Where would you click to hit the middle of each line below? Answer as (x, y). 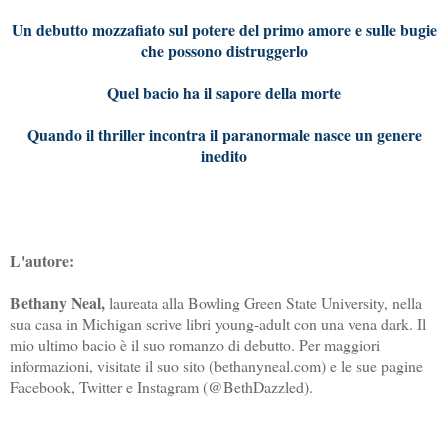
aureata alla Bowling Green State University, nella (267, 302)
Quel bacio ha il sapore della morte (224, 92)
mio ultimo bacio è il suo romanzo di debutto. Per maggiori (195, 344)
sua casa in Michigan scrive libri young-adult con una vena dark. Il (218, 323)
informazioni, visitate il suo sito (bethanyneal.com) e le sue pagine (216, 365)
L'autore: (42, 260)
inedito (224, 155)
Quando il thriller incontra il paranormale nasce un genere (224, 134)
